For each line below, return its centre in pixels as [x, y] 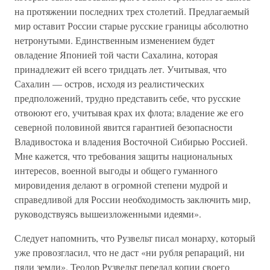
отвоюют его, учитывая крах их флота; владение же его [129, 112]
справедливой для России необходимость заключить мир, [133, 199]
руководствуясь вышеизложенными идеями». [108, 214]
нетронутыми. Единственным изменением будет [115, 40]
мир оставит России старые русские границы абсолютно [131, 26]
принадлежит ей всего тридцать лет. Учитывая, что [121, 69]
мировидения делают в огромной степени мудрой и [121, 185]
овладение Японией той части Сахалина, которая [116, 55]
